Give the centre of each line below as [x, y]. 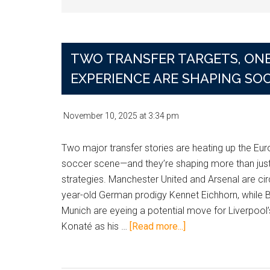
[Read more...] [158, 227]
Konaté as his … [96, 227]
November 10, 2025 [100, 116]
